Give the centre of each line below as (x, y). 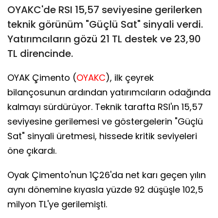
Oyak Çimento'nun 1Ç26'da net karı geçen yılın (107, 175)
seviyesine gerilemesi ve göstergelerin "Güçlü (105, 121)
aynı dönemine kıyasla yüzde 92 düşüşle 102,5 (105, 189)
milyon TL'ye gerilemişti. (57, 204)
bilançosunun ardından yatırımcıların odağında (109, 92)
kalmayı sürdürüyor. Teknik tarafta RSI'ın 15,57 (105, 107)
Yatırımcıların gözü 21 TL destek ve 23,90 (104, 39)
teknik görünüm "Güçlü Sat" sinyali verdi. (105, 24)
